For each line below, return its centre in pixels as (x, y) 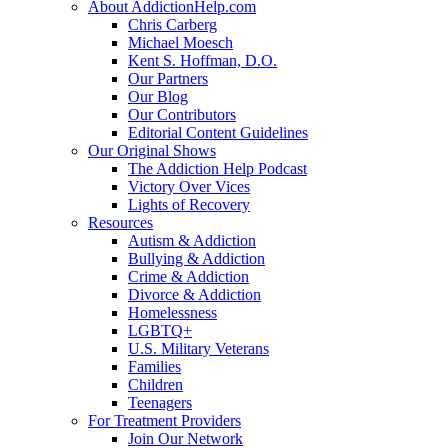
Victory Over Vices (189, 186)
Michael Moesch (180, 42)
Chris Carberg (172, 24)
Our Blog (158, 96)
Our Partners (168, 78)
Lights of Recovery (189, 204)
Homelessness (172, 312)
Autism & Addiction (192, 240)
